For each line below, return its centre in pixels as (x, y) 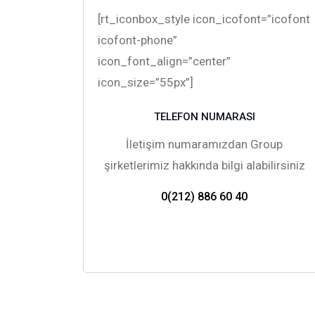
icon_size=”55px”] (145, 82)
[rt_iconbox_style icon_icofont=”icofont (204, 19)
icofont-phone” (137, 40)
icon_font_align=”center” (164, 61)
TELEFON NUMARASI (204, 116)
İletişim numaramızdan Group (205, 144)
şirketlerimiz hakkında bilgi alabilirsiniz (204, 165)
